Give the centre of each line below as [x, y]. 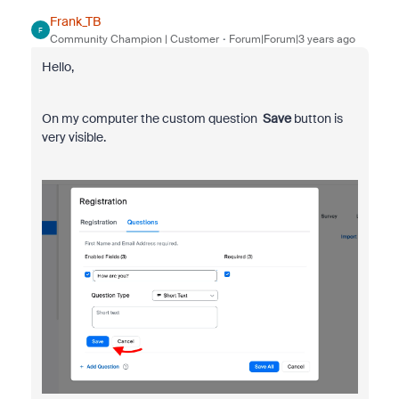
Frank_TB [75, 22]
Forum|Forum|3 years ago [292, 40]
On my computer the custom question [152, 119]
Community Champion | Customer [134, 40]
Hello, [57, 67]
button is [317, 119]
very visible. [73, 138]
